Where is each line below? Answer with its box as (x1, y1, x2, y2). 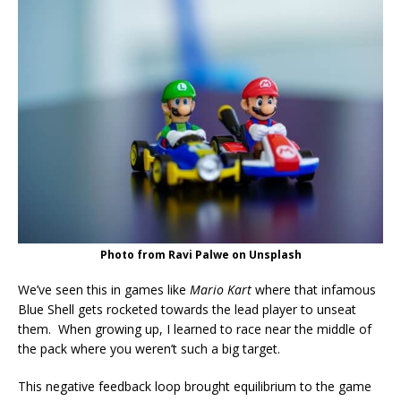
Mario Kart (190, 280, 252, 298)
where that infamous (252, 280, 376, 298)
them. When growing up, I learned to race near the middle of (18, 320, 371, 337)
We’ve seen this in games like (18, 280, 190, 298)
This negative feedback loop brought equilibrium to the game (18, 377, 371, 395)
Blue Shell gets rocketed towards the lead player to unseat (18, 300, 356, 318)
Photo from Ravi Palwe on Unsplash (99, 246, 302, 262)
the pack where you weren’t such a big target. (18, 339, 280, 357)
